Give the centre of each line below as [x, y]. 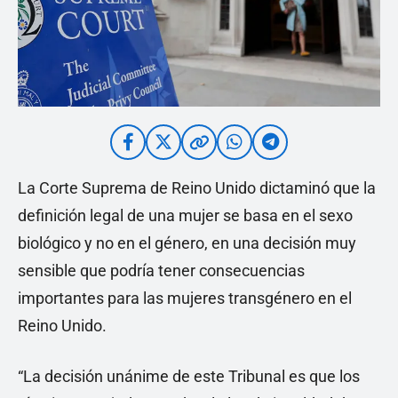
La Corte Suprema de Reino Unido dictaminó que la [197, 188]
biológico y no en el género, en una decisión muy [187, 243]
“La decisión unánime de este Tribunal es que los [189, 377]
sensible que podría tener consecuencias [161, 271]
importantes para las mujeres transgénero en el [185, 298]
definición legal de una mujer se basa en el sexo [185, 216]
